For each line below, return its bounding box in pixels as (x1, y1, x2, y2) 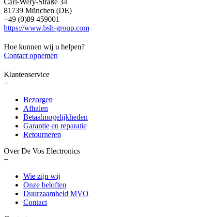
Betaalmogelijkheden (23, 112, 88, 121)
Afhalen (23, 104, 48, 112)
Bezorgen (23, 95, 53, 104)
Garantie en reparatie (23, 121, 87, 130)
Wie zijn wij (23, 171, 60, 180)
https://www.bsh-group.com (4, 24, 89, 32)
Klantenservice (4, 70, 49, 78)
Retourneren (23, 130, 61, 139)
